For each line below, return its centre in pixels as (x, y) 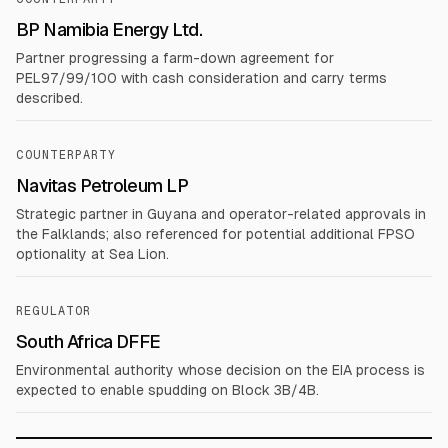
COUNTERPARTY (66, 155)
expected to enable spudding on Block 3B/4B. (167, 390)
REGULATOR (53, 311)
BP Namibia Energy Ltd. (109, 29)
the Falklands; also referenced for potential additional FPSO (215, 234)
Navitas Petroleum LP (102, 185)
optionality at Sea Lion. (92, 254)
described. (49, 98)
